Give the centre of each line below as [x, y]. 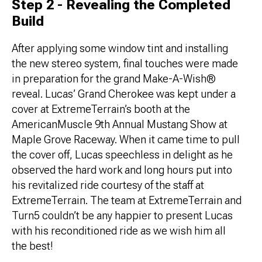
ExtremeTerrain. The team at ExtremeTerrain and [127, 201]
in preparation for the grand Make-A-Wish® [114, 79]
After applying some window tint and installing [120, 49]
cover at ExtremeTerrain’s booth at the [101, 110]
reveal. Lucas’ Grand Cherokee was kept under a [124, 94]
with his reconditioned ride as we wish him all [119, 231]
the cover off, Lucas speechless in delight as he [122, 155]
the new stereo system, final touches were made [125, 64]
